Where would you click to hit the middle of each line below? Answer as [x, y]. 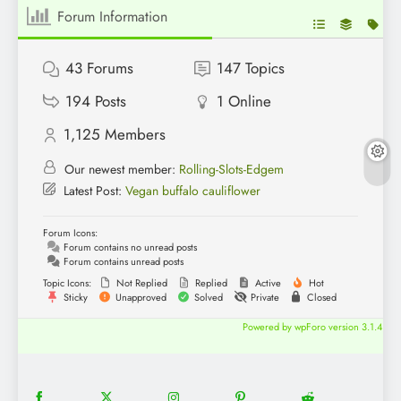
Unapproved [140, 298]
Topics [264, 68]
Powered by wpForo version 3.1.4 [311, 327]
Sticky [74, 298]
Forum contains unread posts [122, 262]
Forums [110, 68]
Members [135, 135]
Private [264, 298]
